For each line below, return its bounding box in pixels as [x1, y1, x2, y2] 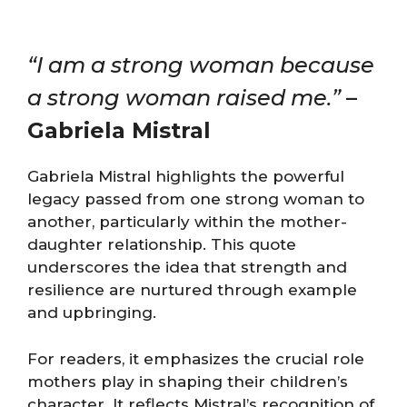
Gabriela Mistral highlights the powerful [27, 167, 344, 185]
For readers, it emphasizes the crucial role [27, 349, 364, 368]
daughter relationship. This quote [27, 235, 296, 253]
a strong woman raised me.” [27, 84, 341, 111]
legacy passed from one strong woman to [27, 190, 364, 208]
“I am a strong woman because [27, 52, 374, 78]
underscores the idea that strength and [27, 258, 347, 276]
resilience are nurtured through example [27, 281, 357, 299]
